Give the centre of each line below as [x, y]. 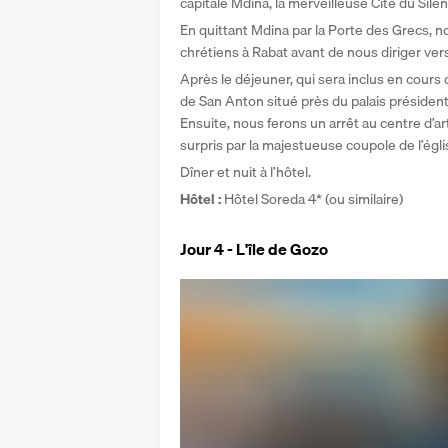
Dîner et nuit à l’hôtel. [245, 172]
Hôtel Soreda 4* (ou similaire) [313, 199]
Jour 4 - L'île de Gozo [254, 249]
